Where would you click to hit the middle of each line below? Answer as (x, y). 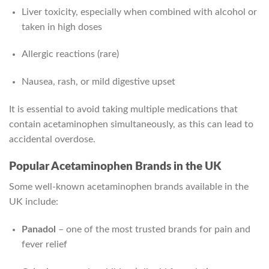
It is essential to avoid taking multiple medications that (123, 109)
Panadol (38, 230)
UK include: (34, 202)
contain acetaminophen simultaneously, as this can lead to (131, 124)
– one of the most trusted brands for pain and (153, 230)
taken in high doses (62, 27)
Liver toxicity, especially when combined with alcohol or (139, 12)
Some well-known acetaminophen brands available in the (129, 187)
